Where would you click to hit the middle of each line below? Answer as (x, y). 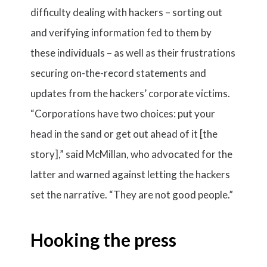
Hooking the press (104, 240)
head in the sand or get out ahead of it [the (124, 134)
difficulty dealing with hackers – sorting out (127, 12)
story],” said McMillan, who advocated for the (132, 154)
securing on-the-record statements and (119, 73)
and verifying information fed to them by (121, 32)
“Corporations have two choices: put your (123, 114)
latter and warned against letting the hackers (131, 174)
